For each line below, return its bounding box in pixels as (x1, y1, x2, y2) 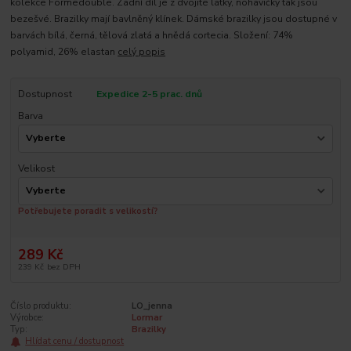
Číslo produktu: (10, 300, 72, 313)
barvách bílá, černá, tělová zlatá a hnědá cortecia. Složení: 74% (10, 29, 294, 42)
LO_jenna (131, 300, 172, 313)
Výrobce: (10, 312, 45, 324)
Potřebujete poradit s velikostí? (17, 204, 157, 217)
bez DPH (46, 261, 81, 273)
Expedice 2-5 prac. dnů (96, 88, 202, 101)
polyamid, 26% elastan (10, 45, 118, 59)
